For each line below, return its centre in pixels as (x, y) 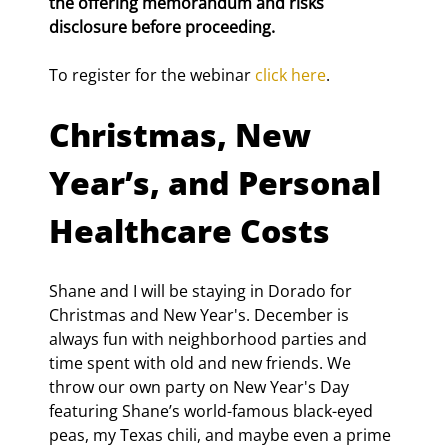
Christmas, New (184, 134)
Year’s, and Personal (219, 182)
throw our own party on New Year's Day (201, 386)
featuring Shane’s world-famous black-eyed (213, 410)
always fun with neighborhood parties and (210, 338)
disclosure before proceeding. (162, 26)
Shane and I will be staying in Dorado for (202, 290)
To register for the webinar (152, 74)
